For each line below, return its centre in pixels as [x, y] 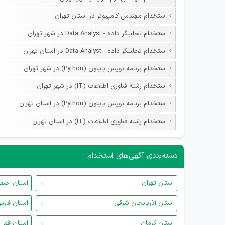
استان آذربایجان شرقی [144, 203]
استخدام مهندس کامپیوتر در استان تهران [111, 16]
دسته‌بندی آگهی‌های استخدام [133, 156]
